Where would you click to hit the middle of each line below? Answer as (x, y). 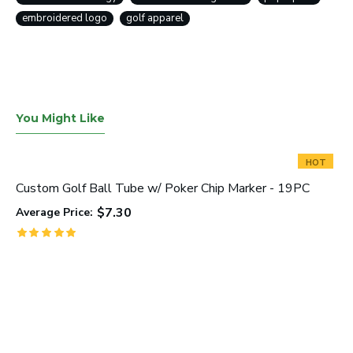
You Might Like (60, 118)
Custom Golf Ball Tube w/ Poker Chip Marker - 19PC (163, 188)
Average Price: (54, 212)
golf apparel (155, 18)
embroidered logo (65, 18)
